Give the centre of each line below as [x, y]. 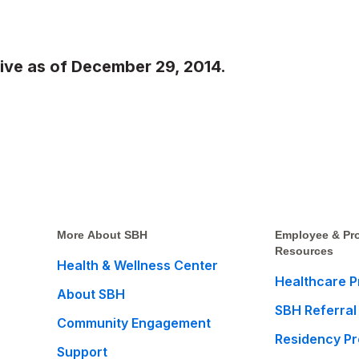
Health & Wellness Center [138, 265]
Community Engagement [134, 323]
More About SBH [103, 235]
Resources [305, 251]
